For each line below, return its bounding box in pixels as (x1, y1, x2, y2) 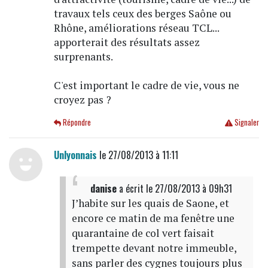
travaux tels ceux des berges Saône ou (53, 6, 232, 20)
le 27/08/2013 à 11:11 (96, 147, 178, 162)
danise (90, 181, 117, 196)
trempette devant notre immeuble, (71, 240, 236, 255)
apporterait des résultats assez (53, 35, 200, 49)
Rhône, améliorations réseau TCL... (53, 20, 219, 35)
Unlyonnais (53, 147, 97, 162)
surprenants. (53, 49, 113, 63)
